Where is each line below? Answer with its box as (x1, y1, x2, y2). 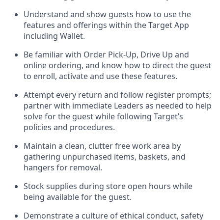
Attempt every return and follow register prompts (24, 89, 209, 100)
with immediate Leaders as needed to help (54, 100, 212, 111)
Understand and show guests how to (24, 9, 164, 20)
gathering (24, 151, 60, 162)
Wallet (60, 30, 83, 41)
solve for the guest (24, 111, 93, 122)
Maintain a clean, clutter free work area (24, 140, 170, 151)
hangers (24, 162, 55, 173)
